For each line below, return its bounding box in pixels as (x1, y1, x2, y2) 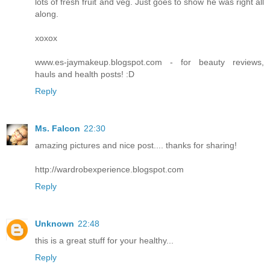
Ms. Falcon (35, 123, 80, 133)
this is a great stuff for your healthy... (35, 235, 174, 245)
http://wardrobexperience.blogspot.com (35, 164, 184, 174)
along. (35, 8, 58, 19)
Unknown (35, 218, 74, 228)
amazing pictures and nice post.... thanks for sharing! (35, 140, 237, 150)
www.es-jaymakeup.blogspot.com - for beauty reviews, (35, 57, 264, 67)
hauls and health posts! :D (35, 69, 134, 79)
